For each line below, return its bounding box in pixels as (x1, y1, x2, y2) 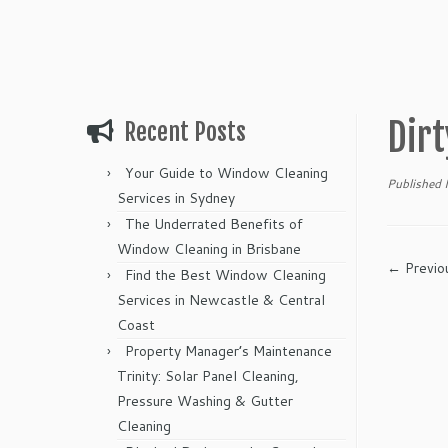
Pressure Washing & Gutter (117, 391, 293, 411)
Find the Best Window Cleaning (125, 265, 326, 285)
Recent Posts (124, 117, 246, 147)
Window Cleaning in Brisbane (117, 239, 301, 259)
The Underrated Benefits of (125, 214, 303, 234)
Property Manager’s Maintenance (125, 341, 332, 361)
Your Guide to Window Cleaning (125, 163, 328, 183)
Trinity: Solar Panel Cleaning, (117, 366, 299, 386)
